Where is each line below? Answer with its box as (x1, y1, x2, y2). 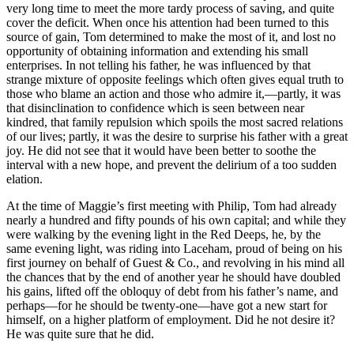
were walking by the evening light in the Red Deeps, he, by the (6, 227, 321, 241)
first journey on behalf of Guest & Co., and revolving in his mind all (6, 255, 345, 269)
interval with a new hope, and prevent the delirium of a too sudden (6, 157, 337, 171)
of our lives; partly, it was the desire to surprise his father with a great (6, 129, 348, 143)
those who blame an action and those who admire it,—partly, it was (6, 86, 341, 100)
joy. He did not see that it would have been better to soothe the (6, 143, 316, 157)
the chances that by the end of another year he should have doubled (6, 269, 341, 284)
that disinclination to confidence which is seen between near (6, 100, 304, 115)
